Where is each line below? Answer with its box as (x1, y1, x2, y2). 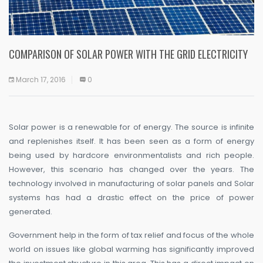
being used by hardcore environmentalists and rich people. (9, 149, 254, 161)
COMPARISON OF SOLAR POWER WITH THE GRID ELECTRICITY (9, 46, 248, 62)
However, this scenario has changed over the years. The (9, 163, 254, 175)
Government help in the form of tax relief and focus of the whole (9, 229, 254, 241)
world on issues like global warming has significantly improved (9, 243, 254, 255)
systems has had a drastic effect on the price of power (9, 191, 254, 203)
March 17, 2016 (16, 75, 66, 85)
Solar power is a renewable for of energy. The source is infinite (9, 121, 254, 133)
